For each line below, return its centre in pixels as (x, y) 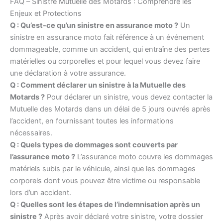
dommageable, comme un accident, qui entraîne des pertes (110, 50)
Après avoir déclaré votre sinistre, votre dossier (123, 217)
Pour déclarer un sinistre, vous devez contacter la (129, 97)
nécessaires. (31, 133)
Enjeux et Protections (46, 14)
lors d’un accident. (41, 193)
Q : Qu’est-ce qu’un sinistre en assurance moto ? (94, 26)
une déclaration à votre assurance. (68, 73)
